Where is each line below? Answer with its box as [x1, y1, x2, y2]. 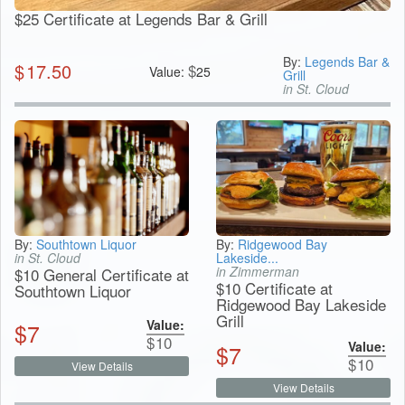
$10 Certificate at [216, 277, 333, 300]
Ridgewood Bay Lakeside [216, 293, 386, 316]
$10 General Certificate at [14, 263, 189, 287]
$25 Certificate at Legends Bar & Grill [14, 6, 268, 30]
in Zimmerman [216, 262, 299, 281]
